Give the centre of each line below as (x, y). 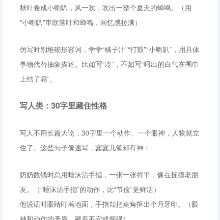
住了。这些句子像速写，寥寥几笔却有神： (85, 147)
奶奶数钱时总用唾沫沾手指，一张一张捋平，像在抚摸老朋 (109, 174)
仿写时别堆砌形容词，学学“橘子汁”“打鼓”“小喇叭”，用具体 (110, 49)
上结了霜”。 (38, 79)
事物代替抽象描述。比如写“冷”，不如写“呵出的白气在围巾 (109, 64)
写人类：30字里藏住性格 (63, 105)
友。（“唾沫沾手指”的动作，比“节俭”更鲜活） (90, 189)
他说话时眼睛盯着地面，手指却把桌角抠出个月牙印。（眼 (109, 204)
